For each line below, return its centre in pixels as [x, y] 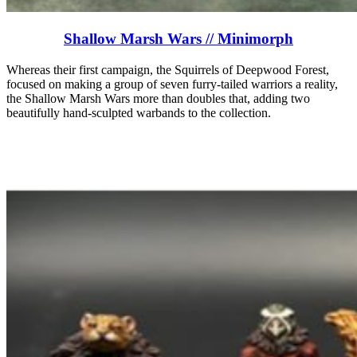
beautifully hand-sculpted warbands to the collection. [139, 112]
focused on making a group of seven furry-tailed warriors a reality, [172, 84]
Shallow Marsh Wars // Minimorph [178, 38]
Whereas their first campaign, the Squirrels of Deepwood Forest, [168, 69]
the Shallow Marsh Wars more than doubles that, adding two [158, 98]
